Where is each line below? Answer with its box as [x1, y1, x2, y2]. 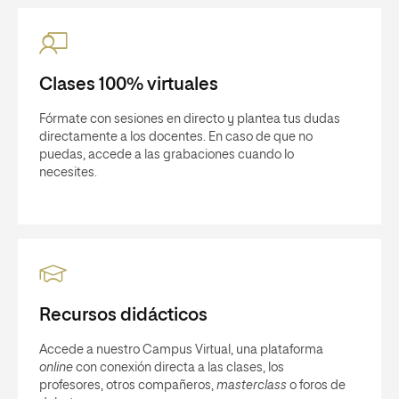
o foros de [287, 379, 346, 393]
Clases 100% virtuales [39, 76, 218, 94]
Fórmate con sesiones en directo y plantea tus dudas [39, 113, 340, 126]
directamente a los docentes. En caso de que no [39, 131, 313, 144]
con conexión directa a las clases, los [73, 362, 284, 375]
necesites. [39, 167, 97, 180]
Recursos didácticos [39, 306, 208, 325]
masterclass [216, 379, 287, 393]
